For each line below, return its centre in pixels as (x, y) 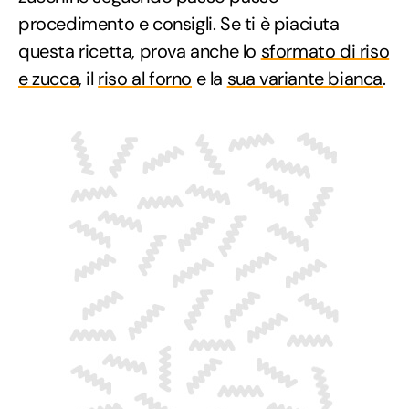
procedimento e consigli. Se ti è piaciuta (179, 23)
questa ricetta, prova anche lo (140, 51)
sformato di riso (325, 51)
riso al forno (145, 78)
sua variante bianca (305, 78)
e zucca (49, 78)
